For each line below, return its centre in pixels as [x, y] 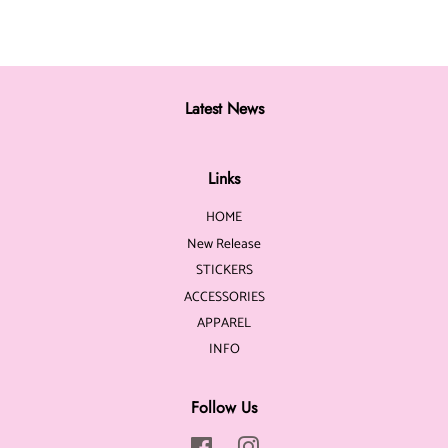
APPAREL [224, 323]
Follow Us [224, 407]
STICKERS [224, 270]
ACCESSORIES [224, 296]
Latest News [224, 109]
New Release [224, 243]
